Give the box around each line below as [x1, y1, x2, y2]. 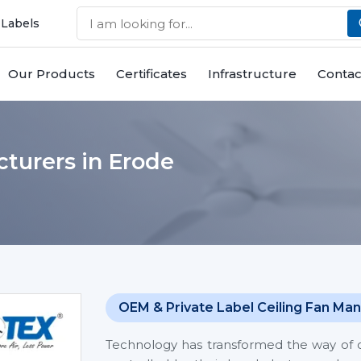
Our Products [8, 66, 95, 81]
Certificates [116, 66, 187, 81]
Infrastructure [208, 66, 297, 81]
